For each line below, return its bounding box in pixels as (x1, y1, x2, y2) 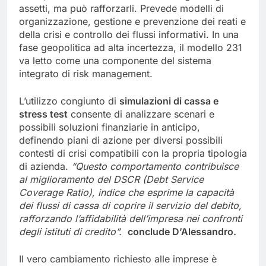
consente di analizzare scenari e (68, 107, 214, 120)
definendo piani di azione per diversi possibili (19, 134, 223, 146)
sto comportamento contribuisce (93, 160, 239, 172)
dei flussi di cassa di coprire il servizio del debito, (19, 199, 242, 211)
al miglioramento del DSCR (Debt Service (19, 173, 204, 185)
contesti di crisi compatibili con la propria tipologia (19, 147, 247, 159)
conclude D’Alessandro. (128, 225, 239, 237)
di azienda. (19, 160, 71, 172)
